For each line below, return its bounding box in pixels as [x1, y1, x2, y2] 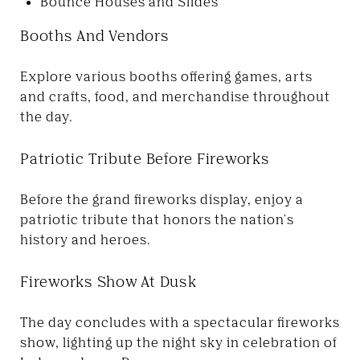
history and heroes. [20, 231, 151, 247]
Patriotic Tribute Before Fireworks [20, 149, 270, 167]
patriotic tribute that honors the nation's [20, 211, 294, 227]
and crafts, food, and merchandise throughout [20, 88, 330, 104]
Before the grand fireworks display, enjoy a [20, 190, 304, 207]
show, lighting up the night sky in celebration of [20, 333, 337, 350]
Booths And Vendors [20, 26, 170, 44]
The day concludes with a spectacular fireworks [20, 313, 340, 330]
